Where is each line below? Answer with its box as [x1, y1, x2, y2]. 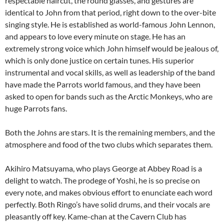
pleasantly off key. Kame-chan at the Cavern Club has [5, 211, 186, 221]
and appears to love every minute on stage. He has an [5, 31, 185, 41]
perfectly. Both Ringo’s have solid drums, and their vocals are [5, 199, 210, 209]
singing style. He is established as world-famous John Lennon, [5, 19, 215, 29]
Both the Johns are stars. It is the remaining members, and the [5, 127, 215, 137]
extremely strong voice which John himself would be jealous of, [5, 43, 218, 53]
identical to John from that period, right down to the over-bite [5, 7, 216, 17]
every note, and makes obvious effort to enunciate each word [5, 187, 212, 197]
